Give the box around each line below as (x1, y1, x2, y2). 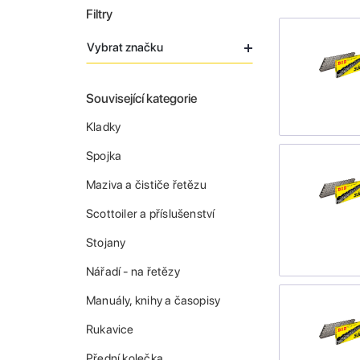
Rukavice (86, 322, 134, 337)
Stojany (86, 235, 126, 251)
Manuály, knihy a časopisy (86, 293, 221, 309)
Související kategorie (86, 91, 197, 107)
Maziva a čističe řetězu (86, 178, 207, 193)
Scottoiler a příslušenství (86, 207, 215, 222)
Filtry (86, 6, 112, 22)
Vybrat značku (87, 40, 163, 55)
